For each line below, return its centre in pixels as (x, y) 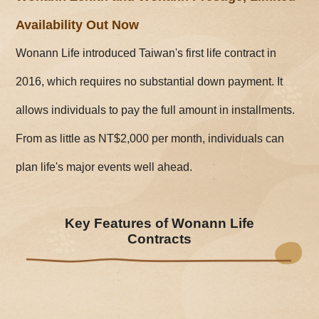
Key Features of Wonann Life (159, 224)
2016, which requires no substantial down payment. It (150, 82)
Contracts (159, 239)
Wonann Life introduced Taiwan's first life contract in (146, 53)
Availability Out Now (78, 25)
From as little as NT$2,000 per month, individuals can (150, 139)
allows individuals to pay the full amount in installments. (156, 110)
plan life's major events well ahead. (104, 167)
